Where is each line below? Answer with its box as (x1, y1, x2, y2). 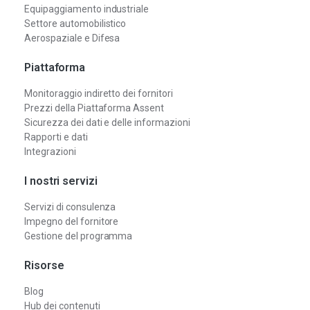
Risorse (24, 258, 64, 272)
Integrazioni (24, 145, 76, 157)
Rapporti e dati (24, 131, 88, 143)
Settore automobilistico (24, 17, 127, 29)
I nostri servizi (24, 174, 98, 188)
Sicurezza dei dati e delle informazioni (24, 116, 190, 128)
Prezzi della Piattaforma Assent (24, 102, 165, 113)
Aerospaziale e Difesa (24, 32, 120, 44)
